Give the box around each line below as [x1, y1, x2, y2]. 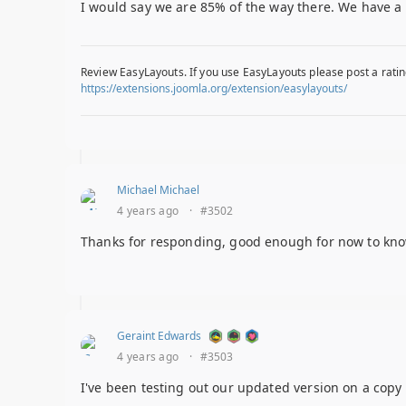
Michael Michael [117, 182, 199, 198]
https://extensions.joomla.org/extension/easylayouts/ [81, 81, 347, 97]
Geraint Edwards [117, 328, 201, 344]
